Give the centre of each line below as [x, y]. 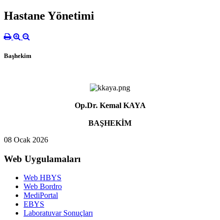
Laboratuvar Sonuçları [58, 213]
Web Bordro [43, 187]
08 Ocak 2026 [26, 139]
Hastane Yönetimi [49, 15]
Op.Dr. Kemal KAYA [110, 105]
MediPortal [41, 195]
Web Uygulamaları [42, 159]
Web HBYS [42, 178]
